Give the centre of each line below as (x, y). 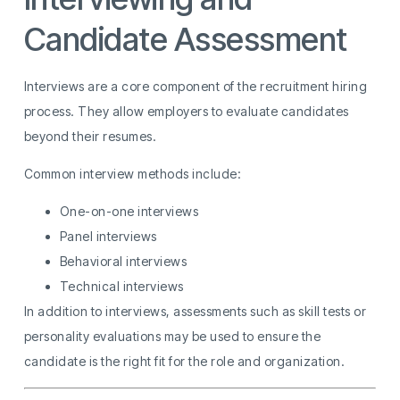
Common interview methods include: (133, 173)
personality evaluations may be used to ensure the (172, 337)
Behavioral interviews (123, 262)
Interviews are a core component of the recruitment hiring (196, 86)
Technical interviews (121, 287)
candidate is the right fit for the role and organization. (184, 362)
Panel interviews (108, 237)
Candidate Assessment (185, 39)
